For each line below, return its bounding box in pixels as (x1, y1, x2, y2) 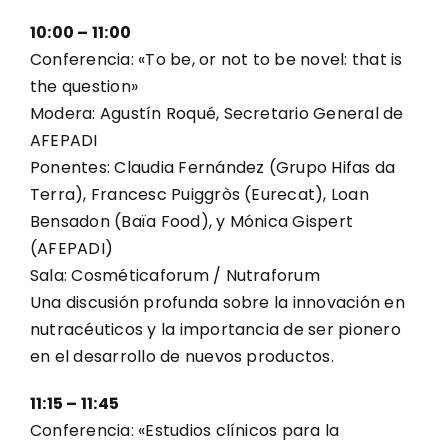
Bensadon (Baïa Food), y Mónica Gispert (30, 210, 354, 233)
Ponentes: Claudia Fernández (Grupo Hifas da (30, 156, 396, 179)
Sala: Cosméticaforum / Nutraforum (30, 264, 320, 287)
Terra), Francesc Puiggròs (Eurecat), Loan (30, 183, 369, 206)
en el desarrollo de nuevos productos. (30, 345, 334, 368)
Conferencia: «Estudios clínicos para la (30, 419, 340, 442)
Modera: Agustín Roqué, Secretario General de (30, 102, 404, 125)
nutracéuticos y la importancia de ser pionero (30, 318, 401, 341)
